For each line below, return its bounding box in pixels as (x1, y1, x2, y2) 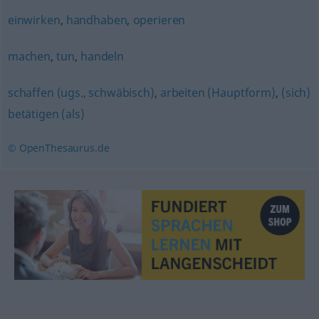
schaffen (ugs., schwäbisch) (7, 85, 155, 100)
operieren (132, 12, 186, 28)
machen (7, 48, 51, 64)
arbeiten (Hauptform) (159, 85, 276, 100)
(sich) (281, 85, 311, 100)
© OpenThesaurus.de (7, 141, 110, 155)
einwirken (7, 12, 61, 28)
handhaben (66, 12, 127, 28)
